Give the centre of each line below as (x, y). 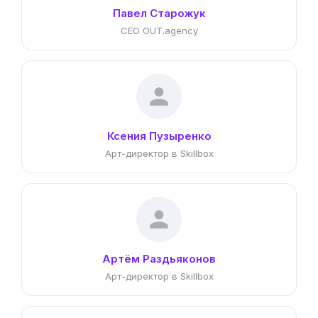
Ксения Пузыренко (159, 136)
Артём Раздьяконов (159, 259)
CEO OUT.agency (159, 31)
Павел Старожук (159, 13)
